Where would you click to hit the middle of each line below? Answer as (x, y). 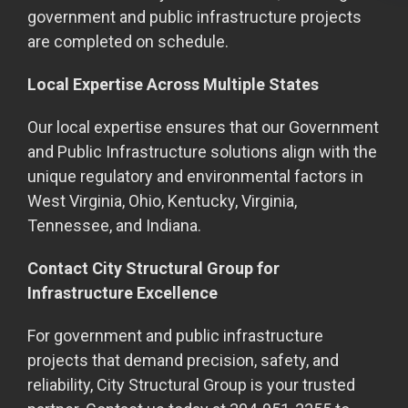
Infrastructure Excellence (122, 293)
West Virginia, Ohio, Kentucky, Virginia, (162, 201)
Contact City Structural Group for (153, 268)
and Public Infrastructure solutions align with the (202, 152)
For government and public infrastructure (175, 336)
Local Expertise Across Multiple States (173, 84)
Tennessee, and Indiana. (114, 225)
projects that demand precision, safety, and (183, 360)
